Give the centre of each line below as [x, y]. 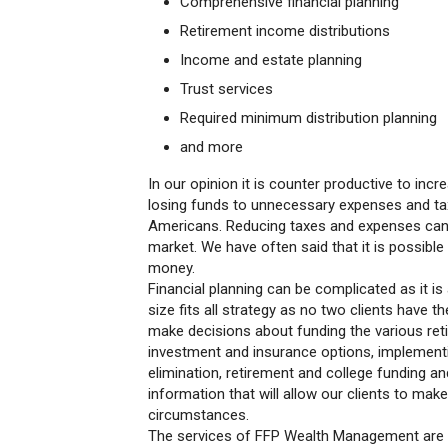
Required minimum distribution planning [308, 118]
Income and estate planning [271, 60]
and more [211, 147]
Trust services [226, 89]
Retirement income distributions [285, 31]
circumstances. [200, 415]
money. [175, 268]
